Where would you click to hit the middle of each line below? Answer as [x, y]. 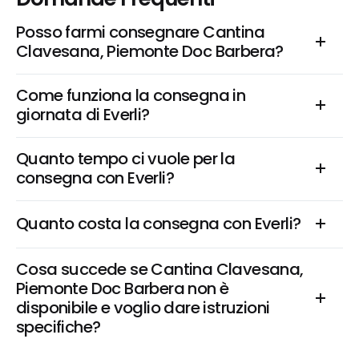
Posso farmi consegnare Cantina [140, 32]
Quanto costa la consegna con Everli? [159, 224]
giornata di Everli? [83, 115]
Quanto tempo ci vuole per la [126, 159]
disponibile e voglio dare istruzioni [143, 308]
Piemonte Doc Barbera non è [123, 288]
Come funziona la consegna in [131, 95]
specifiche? [58, 327]
